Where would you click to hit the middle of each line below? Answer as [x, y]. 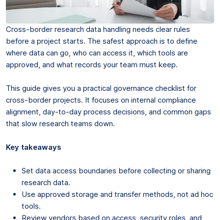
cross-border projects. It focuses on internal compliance [101, 100]
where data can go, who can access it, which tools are [97, 53]
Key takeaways [34, 147]
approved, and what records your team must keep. [92, 64]
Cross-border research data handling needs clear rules [98, 29]
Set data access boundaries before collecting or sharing [116, 170]
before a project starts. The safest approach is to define [102, 41]
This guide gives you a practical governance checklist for [101, 88]
